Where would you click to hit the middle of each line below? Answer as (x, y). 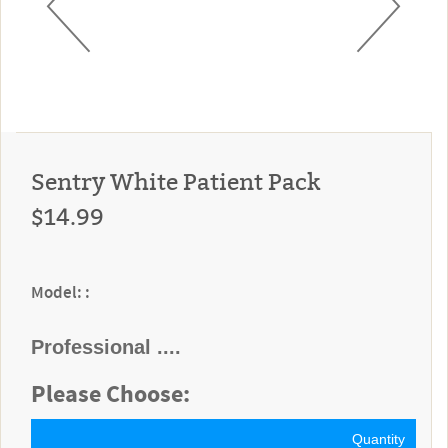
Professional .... (106, 346)
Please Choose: (110, 395)
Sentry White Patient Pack (175, 180)
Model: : (60, 292)
